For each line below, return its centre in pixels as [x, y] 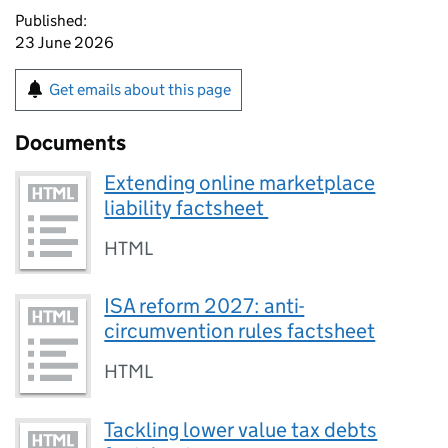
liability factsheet [186, 208]
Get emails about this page [140, 89]
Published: [51, 20]
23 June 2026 [64, 42]
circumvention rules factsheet [240, 331]
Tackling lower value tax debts [241, 429]
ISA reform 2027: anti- [204, 306]
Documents [70, 143]
